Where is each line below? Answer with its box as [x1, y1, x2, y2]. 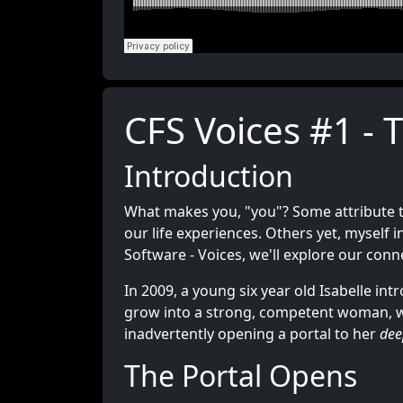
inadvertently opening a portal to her [124, 324, 380, 344]
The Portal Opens [124, 356, 357, 395]
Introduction [124, 157, 293, 195]
